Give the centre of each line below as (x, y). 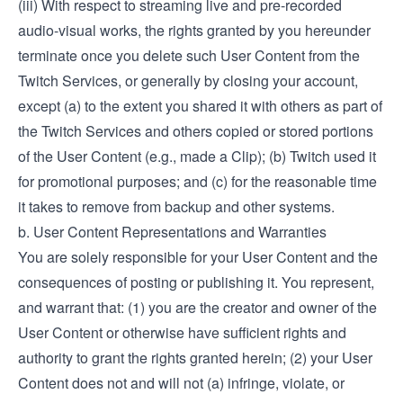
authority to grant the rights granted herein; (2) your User (195, 358)
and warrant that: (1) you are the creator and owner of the (197, 307)
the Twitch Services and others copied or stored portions (196, 131)
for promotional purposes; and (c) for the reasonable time (197, 181)
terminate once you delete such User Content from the (189, 55)
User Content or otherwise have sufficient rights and (182, 332)
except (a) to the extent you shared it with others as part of (200, 106)
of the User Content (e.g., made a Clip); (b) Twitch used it (197, 156)
